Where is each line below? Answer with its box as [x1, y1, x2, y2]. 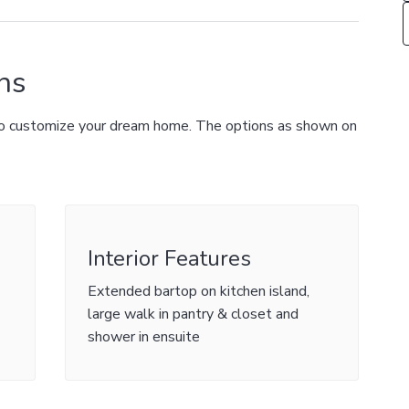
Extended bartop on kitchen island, [87, 281, 309, 301]
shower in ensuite [87, 327, 200, 347]
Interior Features [87, 244, 251, 273]
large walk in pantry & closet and [87, 304, 299, 324]
